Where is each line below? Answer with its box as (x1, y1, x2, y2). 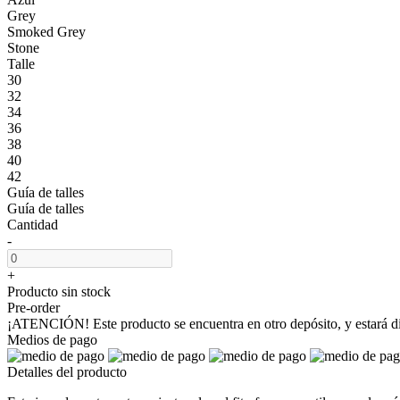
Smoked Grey (7, 23, 86, 39)
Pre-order (7, 299, 60, 315)
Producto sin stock (7, 283, 111, 299)
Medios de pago (7, 331, 97, 347)
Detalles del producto (7, 363, 127, 379)
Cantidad (7, 216, 58, 232)
